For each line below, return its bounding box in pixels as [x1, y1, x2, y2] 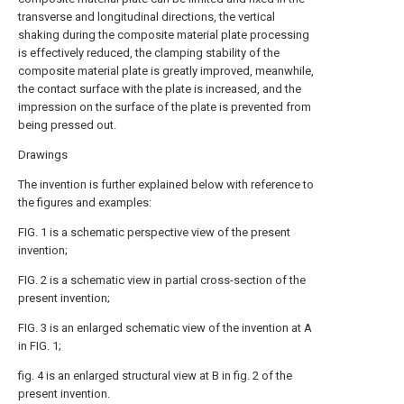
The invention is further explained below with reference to [18, 178, 314, 191]
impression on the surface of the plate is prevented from [18, 100, 311, 114]
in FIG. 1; [18, 339, 61, 353]
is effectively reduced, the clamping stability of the [18, 46, 280, 60]
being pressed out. [18, 118, 116, 132]
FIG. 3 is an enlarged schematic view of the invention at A [18, 321, 312, 335]
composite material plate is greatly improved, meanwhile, [18, 64, 314, 78]
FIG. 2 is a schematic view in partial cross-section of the [18, 273, 306, 287]
